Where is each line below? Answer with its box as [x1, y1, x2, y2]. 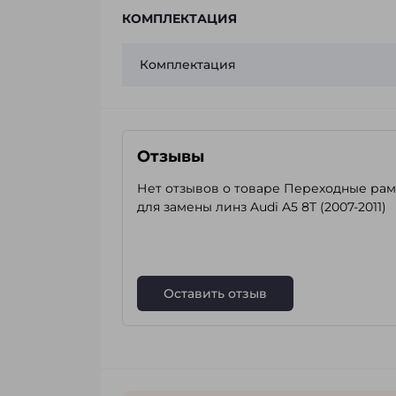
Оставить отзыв [164, 286, 267, 301]
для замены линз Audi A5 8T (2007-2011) [137, 199, 386, 215]
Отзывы [137, 147, 204, 166]
